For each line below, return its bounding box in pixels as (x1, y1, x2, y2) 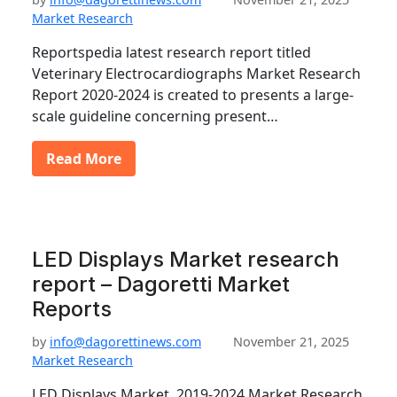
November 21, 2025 (233, 333, 349, 350)
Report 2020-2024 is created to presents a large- (32, 85, 354, 105)
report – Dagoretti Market (32, 271, 290, 297)
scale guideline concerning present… (32, 106, 278, 126)
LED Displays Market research (32, 246, 339, 272)
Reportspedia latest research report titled (32, 43, 311, 62)
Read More (46, 149, 121, 168)
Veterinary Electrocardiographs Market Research (32, 64, 361, 83)
